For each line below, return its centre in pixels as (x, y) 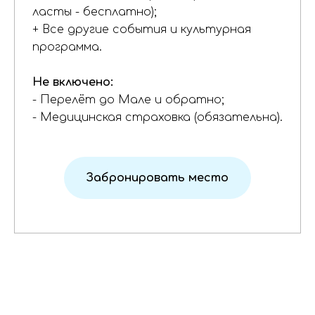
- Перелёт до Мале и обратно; (128, 100)
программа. (67, 47)
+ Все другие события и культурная (142, 30)
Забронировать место (157, 178)
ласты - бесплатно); (95, 12)
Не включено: (73, 82)
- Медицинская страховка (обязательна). (157, 117)
